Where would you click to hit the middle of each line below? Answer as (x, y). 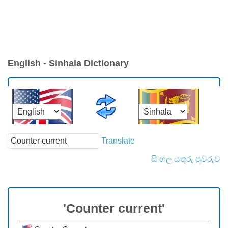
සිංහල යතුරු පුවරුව (186, 159)
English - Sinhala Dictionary (68, 63)
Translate (118, 140)
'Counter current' (114, 208)
